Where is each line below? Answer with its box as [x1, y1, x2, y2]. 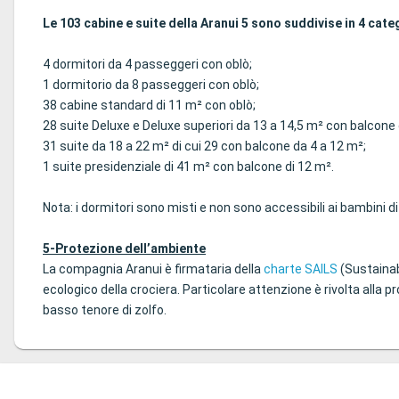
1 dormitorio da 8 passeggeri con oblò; [43, 77, 259, 92]
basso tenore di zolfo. [43, 303, 167, 317]
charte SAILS [264, 262, 338, 276]
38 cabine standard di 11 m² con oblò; [43, 98, 256, 112]
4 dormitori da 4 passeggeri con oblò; [43, 57, 252, 71]
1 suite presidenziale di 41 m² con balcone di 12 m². [43, 159, 334, 174]
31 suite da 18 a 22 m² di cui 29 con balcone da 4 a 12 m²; [43, 139, 366, 153]
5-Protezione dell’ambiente [43, 241, 206, 256]
